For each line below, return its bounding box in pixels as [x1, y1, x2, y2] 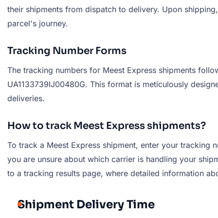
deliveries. [7, 93, 45, 103]
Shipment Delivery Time [18, 198, 155, 212]
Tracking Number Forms [7, 45, 127, 57]
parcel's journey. [7, 18, 68, 28]
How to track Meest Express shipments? [7, 120, 206, 132]
